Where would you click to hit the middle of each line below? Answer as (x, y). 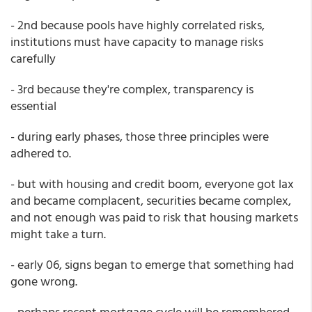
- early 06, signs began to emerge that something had (152, 264)
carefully (33, 58)
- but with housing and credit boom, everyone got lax (152, 184)
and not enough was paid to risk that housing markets (154, 217)
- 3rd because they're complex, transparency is (132, 89)
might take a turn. (58, 234)
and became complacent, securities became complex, (151, 200)
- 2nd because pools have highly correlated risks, (138, 25)
